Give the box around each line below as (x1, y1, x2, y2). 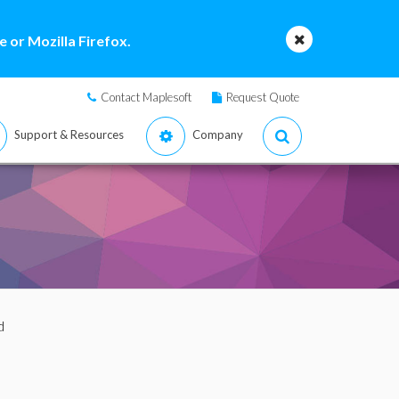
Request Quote (226, 90, 299, 104)
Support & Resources (14, 127, 124, 142)
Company (192, 127, 243, 142)
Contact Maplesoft (101, 90, 191, 104)
